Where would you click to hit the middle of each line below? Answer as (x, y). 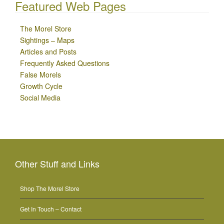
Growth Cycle (41, 86)
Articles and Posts (48, 52)
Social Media (40, 98)
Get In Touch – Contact (51, 209)
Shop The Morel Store (50, 188)
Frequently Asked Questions (65, 63)
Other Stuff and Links (57, 164)
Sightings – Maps (47, 40)
